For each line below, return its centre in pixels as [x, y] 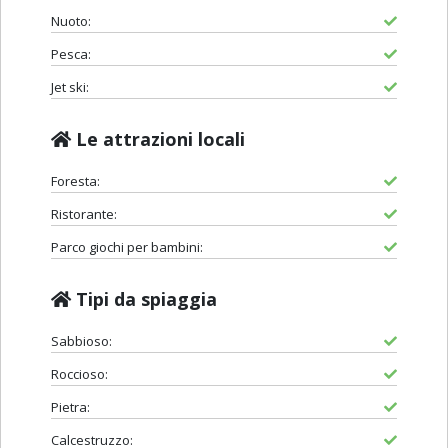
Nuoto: [71, 21]
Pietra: [70, 407]
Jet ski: [70, 87]
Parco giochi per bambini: [127, 247]
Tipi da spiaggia [144, 299]
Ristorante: [84, 214]
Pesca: [71, 54]
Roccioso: [79, 374]
